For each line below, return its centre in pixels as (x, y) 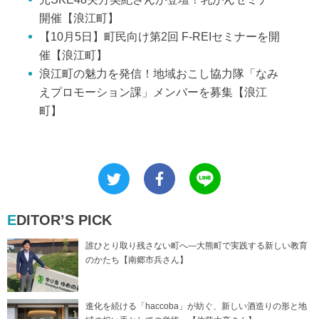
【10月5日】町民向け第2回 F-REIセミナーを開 (159, 36)
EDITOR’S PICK (64, 220)
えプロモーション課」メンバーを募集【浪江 (153, 92)
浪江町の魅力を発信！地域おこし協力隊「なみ (159, 73)
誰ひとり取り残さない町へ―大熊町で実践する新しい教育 (197, 245)
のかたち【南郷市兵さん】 (137, 260)
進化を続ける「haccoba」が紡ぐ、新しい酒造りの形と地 (196, 306)
